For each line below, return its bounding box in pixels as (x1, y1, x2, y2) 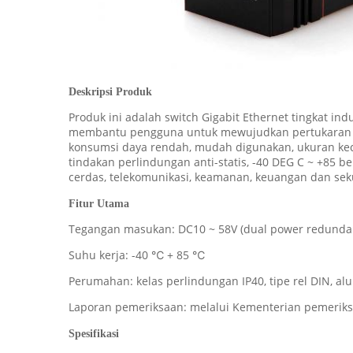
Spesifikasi (69, 328, 119, 340)
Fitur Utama (69, 198, 129, 210)
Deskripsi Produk (69, 86, 152, 98)
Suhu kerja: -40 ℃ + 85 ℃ (69, 247, 205, 262)
